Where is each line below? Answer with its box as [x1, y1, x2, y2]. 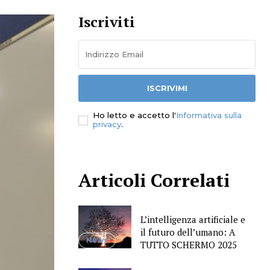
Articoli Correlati [78, 168, 230, 193]
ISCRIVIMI [146, 83, 187, 93]
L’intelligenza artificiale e [140, 213, 245, 226]
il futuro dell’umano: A [140, 226, 235, 239]
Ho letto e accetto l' [93, 110, 176, 121]
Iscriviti [78, 12, 135, 32]
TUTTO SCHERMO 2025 [140, 239, 237, 251]
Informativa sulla [176, 110, 242, 121]
